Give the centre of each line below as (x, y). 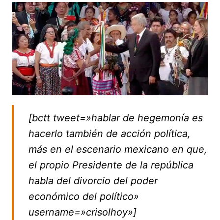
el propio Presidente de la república (111, 165)
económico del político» (83, 196)
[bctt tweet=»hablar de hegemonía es (115, 118)
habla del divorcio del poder (93, 180)
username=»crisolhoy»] (82, 212)
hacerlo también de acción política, (109, 133)
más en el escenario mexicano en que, (118, 149)
